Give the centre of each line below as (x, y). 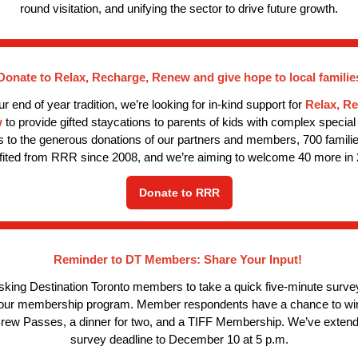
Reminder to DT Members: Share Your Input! (177, 260)
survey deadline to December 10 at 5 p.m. (179, 340)
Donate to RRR (179, 193)
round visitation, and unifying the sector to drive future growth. (179, 9)
